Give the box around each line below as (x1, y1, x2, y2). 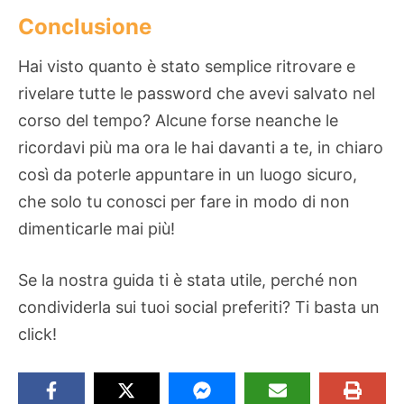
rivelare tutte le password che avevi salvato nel (18, 84, 375, 104)
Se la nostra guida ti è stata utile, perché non (18, 271, 358, 290)
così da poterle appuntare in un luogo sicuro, (18, 165, 357, 185)
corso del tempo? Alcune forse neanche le (18, 111, 338, 131)
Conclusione (18, 14, 151, 41)
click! (18, 325, 57, 344)
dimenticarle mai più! (18, 219, 175, 239)
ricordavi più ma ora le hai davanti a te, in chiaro (18, 138, 383, 158)
